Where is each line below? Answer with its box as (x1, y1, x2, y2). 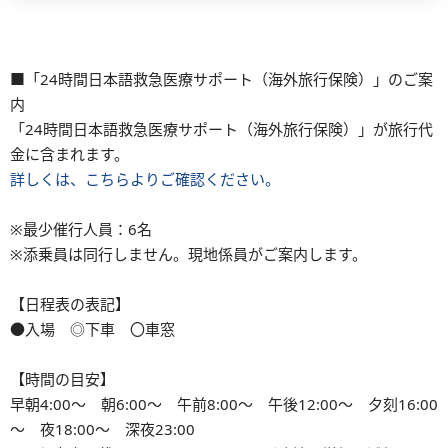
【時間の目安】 (10, 368, 115, 389)
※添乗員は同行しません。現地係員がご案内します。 (10, 243, 367, 264)
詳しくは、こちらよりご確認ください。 (10, 168, 280, 189)
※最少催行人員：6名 (10, 218, 152, 239)
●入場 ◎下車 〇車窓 (10, 318, 175, 339)
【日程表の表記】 (10, 293, 130, 314)
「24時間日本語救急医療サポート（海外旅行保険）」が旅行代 (10, 118, 433, 139)
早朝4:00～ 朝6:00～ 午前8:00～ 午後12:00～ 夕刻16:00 (10, 393, 438, 414)
